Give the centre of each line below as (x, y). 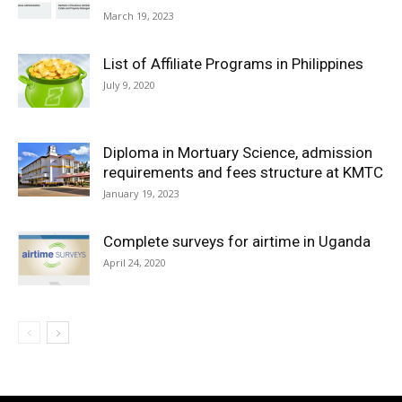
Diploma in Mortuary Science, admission (238, 153)
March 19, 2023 (139, 16)
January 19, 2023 (141, 193)
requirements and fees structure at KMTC (243, 172)
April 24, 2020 (135, 262)
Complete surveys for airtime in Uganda (237, 241)
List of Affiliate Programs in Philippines (233, 64)
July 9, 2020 (129, 85)
